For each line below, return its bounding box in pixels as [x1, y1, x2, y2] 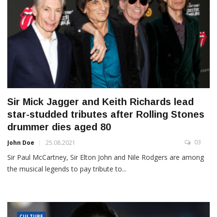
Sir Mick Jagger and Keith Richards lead [7, 96, 194, 108]
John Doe [7, 139, 34, 147]
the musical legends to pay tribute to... [7, 164, 126, 174]
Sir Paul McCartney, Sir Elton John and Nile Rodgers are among [7, 153, 204, 162]
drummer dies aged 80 [7, 122, 111, 133]
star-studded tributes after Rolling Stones [7, 109, 204, 120]
